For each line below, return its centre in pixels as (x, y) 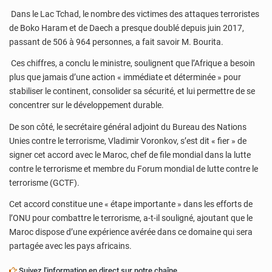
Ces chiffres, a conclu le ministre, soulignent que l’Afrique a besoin (132, 63)
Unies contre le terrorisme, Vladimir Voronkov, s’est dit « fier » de (128, 141)
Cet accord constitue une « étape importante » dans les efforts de (131, 204)
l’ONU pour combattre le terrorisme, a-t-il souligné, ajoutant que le (131, 218)
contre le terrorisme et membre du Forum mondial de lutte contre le (134, 168)
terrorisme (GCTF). (44, 182)
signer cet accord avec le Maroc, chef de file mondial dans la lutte (130, 155)
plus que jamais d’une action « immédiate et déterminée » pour (125, 77)
